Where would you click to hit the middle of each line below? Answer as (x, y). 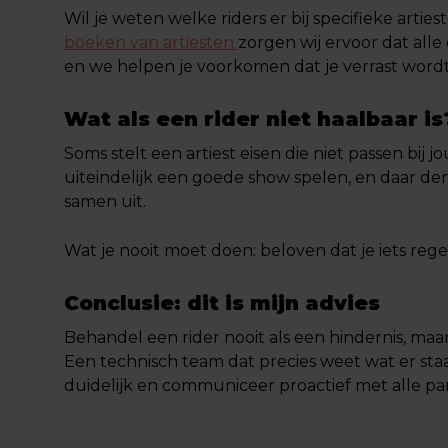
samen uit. (105, 201)
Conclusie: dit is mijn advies (222, 303)
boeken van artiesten (151, 42)
